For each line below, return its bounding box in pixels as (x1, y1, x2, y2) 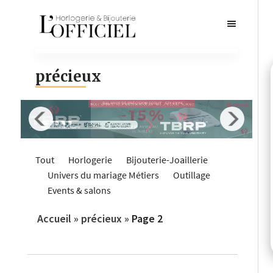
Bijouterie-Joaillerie (126, 153, 208, 166)
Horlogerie (68, 153, 112, 166)
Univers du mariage (48, 168, 127, 181)
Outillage (173, 168, 210, 181)
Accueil (37, 211, 71, 225)
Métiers (129, 168, 159, 181)
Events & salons (48, 183, 111, 196)
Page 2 (132, 211, 163, 225)
